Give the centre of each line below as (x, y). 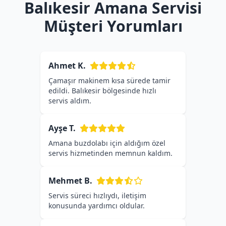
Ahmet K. (67, 66)
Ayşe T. (62, 128)
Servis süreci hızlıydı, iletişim (97, 195)
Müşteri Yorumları (113, 26)
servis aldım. (70, 101)
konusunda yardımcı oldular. (97, 206)
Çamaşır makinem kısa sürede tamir (109, 80)
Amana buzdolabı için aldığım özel (107, 143)
